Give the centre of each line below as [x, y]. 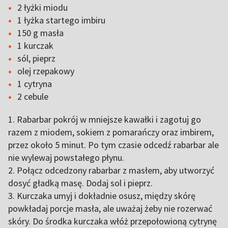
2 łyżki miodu [42, 7]
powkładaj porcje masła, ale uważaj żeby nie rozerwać [110, 208]
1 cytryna [35, 84]
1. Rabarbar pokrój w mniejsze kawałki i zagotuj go [105, 119]
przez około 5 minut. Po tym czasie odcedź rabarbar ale [113, 145]
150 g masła [40, 33]
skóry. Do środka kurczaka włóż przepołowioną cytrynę [112, 221]
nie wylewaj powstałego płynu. [66, 158]
